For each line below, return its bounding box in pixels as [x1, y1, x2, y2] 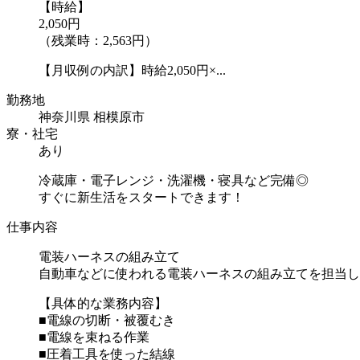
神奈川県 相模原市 [39, 109, 145, 124]
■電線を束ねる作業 [39, 329, 149, 344]
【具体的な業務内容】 [39, 296, 167, 310]
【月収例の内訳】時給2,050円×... [39, 63, 226, 77]
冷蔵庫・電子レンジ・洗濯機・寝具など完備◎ [39, 173, 309, 187]
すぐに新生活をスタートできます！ [39, 190, 244, 204]
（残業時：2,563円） [39, 33, 157, 47]
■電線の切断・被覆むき [39, 313, 175, 327]
